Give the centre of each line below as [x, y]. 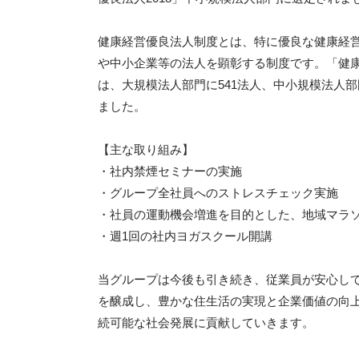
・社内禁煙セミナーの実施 [170, 171]
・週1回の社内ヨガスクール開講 [185, 236]
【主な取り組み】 [146, 149]
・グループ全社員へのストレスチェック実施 [218, 193]
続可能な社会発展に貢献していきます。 [206, 323]
